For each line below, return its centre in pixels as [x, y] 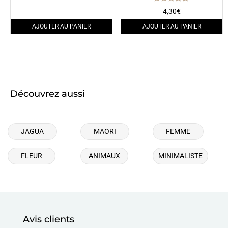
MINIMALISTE [181, 156]
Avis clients [48, 220]
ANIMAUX [104, 156]
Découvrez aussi [48, 94]
